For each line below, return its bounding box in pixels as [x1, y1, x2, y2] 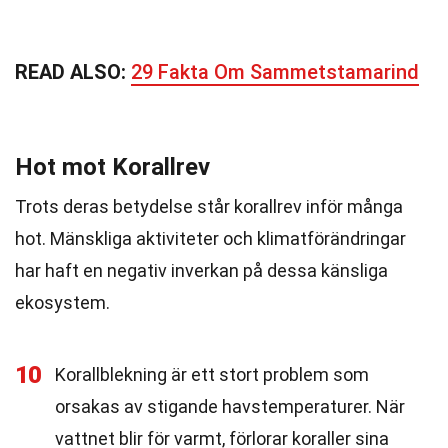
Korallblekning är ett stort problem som [55, 364, 369, 385]
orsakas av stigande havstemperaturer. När [55, 396, 405, 417]
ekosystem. [15, 292, 110, 313]
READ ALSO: [15, 60, 131, 84]
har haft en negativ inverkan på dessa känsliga [15, 260, 388, 281]
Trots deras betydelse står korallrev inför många [15, 196, 403, 217]
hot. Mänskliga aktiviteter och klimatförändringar [15, 228, 406, 249]
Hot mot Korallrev [15, 153, 210, 181]
